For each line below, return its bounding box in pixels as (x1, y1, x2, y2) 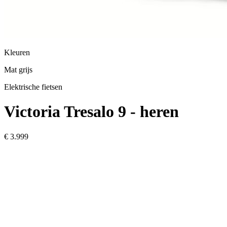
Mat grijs (4, 65, 32, 74)
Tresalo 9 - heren (64, 102, 179, 121)
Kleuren (4, 48, 30, 57)
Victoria (4, 102, 60, 121)
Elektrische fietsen (4, 83, 62, 91)
